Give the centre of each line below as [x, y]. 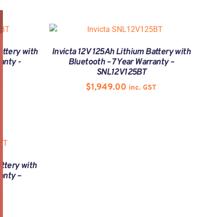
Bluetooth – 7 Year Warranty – [121, 62]
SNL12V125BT [121, 73]
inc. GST [143, 88]
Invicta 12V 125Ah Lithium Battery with [121, 52]
